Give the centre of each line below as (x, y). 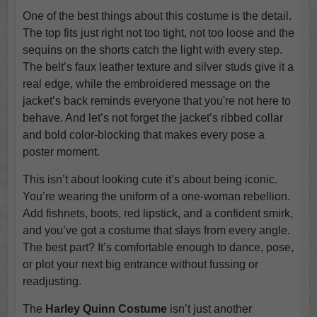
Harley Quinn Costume (106, 309)
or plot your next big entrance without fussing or (140, 264)
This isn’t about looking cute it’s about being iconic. (150, 179)
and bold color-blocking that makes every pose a (143, 134)
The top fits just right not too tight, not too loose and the (158, 33)
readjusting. (52, 281)
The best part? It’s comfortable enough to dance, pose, (158, 247)
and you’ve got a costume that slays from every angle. (156, 230)
